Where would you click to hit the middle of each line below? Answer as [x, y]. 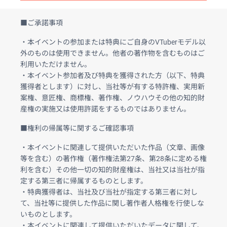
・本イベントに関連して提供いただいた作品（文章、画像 [112, 147]
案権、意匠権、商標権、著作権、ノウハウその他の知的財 [112, 98]
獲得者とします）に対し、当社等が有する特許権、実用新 [112, 86]
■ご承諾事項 [42, 23]
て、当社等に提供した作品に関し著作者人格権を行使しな [112, 203]
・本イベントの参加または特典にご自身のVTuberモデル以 [113, 42]
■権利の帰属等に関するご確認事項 [77, 128]
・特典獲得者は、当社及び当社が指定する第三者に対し [109, 192]
